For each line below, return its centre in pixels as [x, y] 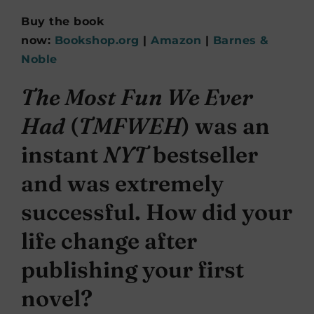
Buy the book [62, 22]
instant [62, 155]
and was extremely [122, 184]
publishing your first [132, 270]
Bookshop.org [97, 41]
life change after [109, 241]
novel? [59, 299]
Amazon [176, 41]
